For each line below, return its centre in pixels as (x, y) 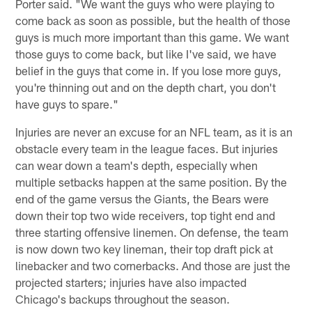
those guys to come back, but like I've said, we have (146, 54)
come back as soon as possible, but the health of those (153, 21)
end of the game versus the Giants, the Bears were (142, 199)
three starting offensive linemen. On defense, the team (152, 232)
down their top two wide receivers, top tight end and (146, 216)
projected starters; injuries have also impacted (131, 282)
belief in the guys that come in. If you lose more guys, (149, 71)
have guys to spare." (67, 104)
